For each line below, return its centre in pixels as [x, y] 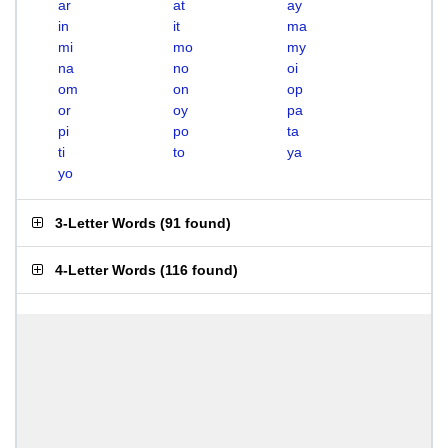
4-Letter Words [105, 270]
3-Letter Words [105, 223]
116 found [199, 270]
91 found [195, 223]
